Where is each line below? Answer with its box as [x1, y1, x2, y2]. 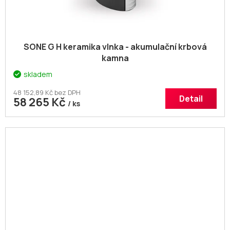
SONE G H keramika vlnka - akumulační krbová [23, 41, 207, 53]
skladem [24, 69, 52, 80]
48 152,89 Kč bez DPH [13, 88, 81, 98]
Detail [179, 93, 203, 105]
